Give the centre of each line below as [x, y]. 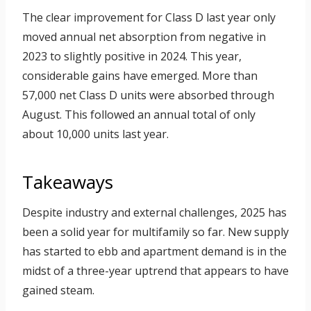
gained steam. [58, 291]
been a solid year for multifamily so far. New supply [155, 232]
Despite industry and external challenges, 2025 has [154, 213]
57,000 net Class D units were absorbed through [148, 95]
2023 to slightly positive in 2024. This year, [132, 57]
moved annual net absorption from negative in [144, 37]
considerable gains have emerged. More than [140, 76]
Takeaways [68, 182]
